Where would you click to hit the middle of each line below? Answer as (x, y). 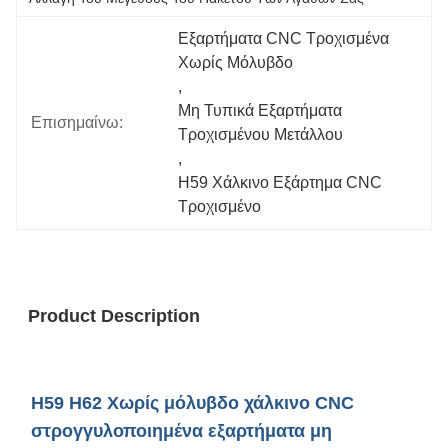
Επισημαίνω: (77, 122)
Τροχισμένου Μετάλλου (261, 134)
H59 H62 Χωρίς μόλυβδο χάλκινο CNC (192, 403)
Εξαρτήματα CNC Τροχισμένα (284, 38)
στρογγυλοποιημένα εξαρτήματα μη (181, 431)
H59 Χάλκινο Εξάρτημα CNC (280, 182)
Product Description (114, 316)
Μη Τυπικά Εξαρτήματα (260, 110)
